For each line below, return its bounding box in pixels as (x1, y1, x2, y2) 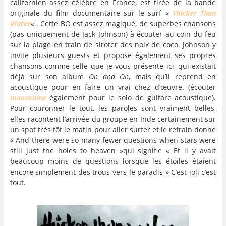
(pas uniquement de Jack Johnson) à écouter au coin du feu (10, 29, 216, 39)
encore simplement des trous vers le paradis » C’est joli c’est (10, 167, 216, 177)
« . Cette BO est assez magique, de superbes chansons (30, 19, 216, 29)
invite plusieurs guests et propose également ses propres (10, 50, 216, 61)
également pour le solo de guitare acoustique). (49, 93, 216, 103)
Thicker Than (173, 8, 216, 18)
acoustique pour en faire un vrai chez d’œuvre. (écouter (10, 82, 216, 92)
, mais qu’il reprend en (129, 72, 216, 82)
